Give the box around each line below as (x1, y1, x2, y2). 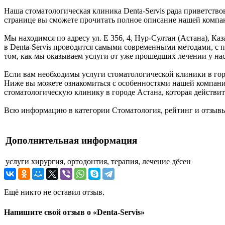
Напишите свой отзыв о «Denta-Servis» (4, 207, 145, 216)
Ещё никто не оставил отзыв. (4, 188, 104, 197)
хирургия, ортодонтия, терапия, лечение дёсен (31, 157, 191, 166)
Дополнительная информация (6, 135, 137, 146)
